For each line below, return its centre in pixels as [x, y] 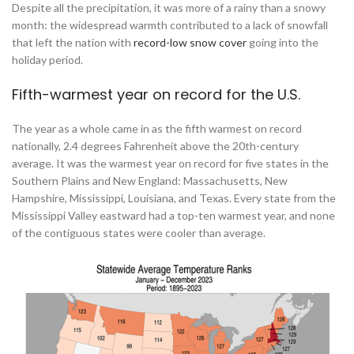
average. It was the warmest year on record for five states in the [170, 164]
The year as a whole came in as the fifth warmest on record [157, 129]
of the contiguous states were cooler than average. [139, 233]
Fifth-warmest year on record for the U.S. [156, 95]
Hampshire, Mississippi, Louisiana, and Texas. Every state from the [174, 198]
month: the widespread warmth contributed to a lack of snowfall [170, 25]
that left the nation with [73, 43]
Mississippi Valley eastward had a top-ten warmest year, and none [173, 216]
